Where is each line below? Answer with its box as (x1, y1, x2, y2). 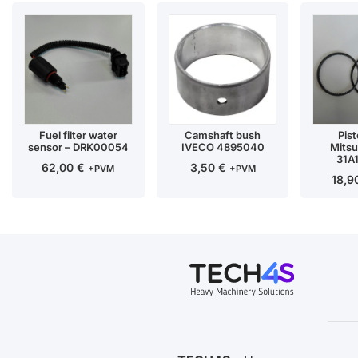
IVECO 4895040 (181, 141, 265, 154)
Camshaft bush (185, 129, 261, 142)
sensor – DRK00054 (27, 141, 129, 154)
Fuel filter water (38, 129, 117, 142)
